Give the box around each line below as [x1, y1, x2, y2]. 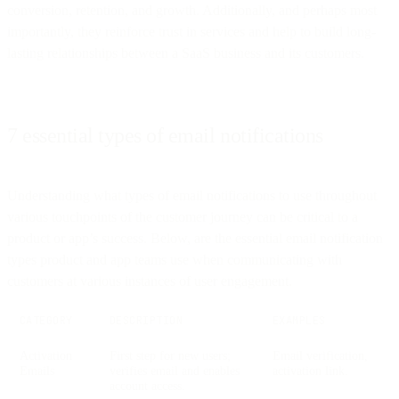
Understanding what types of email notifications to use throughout [7, 187, 377, 203]
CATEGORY [20, 313, 73, 328]
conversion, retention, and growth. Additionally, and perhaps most [7, 2, 377, 18]
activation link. [273, 362, 348, 378]
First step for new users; [110, 347, 231, 362]
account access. [110, 378, 185, 393]
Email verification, [273, 347, 368, 362]
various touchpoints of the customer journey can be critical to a [7, 208, 358, 224]
